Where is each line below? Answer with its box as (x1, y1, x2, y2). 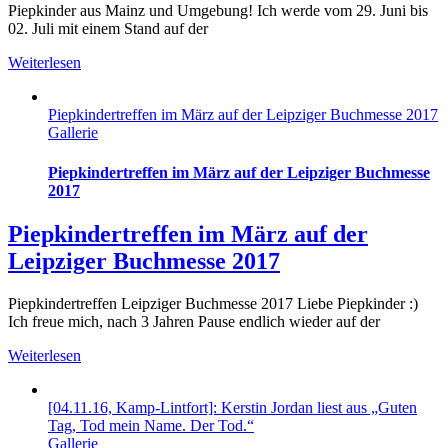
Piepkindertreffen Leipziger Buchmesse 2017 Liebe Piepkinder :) (8, 294, 418, 312)
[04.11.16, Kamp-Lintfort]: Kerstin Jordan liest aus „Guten (48, 398, 417, 416)
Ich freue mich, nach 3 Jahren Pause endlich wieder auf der (8, 312, 380, 330)
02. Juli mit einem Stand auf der (8, 20, 208, 38)
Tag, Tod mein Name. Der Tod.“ (48, 416, 254, 434)
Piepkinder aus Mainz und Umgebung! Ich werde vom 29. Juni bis (8, 2, 428, 20)
